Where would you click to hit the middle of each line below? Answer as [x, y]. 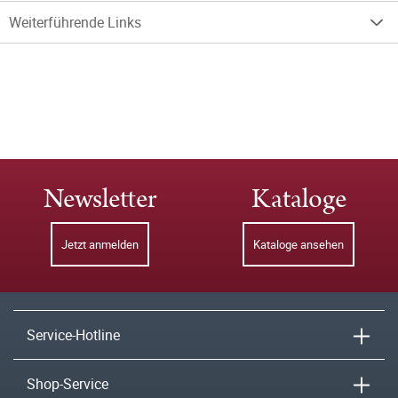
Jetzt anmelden [99, 245]
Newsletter [99, 200]
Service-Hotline [73, 335]
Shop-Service [68, 384]
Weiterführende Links [75, 23]
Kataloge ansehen [298, 245]
